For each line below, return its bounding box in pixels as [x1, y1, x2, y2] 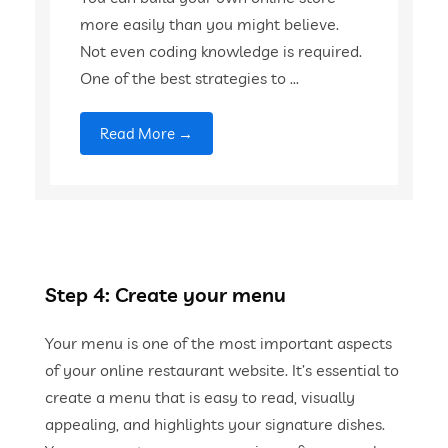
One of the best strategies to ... [80, 68, 300, 88]
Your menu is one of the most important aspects [45, 333, 392, 353]
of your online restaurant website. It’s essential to [45, 360, 399, 380]
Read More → [100, 124, 194, 143]
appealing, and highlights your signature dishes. [45, 414, 385, 434]
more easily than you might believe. [80, 14, 340, 34]
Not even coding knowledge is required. [80, 41, 363, 61]
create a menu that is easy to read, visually [45, 387, 355, 407]
